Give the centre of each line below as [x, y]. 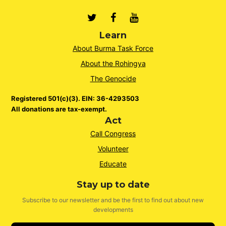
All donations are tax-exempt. [59, 109]
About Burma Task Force [113, 48]
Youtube [158, 17]
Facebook [139, 17]
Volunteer [113, 149]
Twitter [113, 17]
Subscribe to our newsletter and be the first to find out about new [113, 200]
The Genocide [113, 79]
